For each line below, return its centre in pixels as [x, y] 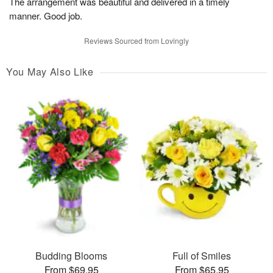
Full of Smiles [202, 255]
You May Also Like [50, 72]
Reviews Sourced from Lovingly [136, 41]
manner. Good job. [46, 16]
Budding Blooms [71, 255]
